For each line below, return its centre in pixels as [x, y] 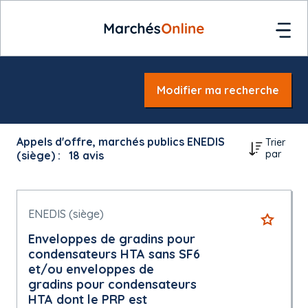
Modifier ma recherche [218, 90]
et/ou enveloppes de [91, 269]
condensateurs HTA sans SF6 [114, 254]
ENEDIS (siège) [66, 214]
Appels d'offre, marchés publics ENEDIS [121, 142]
